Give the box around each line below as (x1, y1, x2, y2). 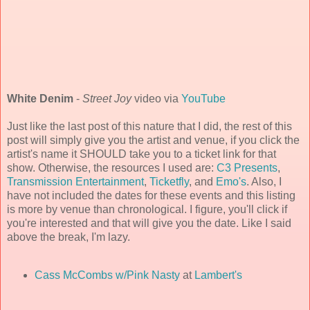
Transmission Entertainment (7, 176, 144, 188)
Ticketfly (149, 176, 189, 188)
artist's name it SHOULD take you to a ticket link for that (7, 148, 276, 161)
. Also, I (246, 176, 282, 188)
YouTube (181, 93, 226, 105)
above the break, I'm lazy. (7, 231, 130, 244)
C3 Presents (217, 162, 277, 174)
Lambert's (194, 269, 242, 282)
